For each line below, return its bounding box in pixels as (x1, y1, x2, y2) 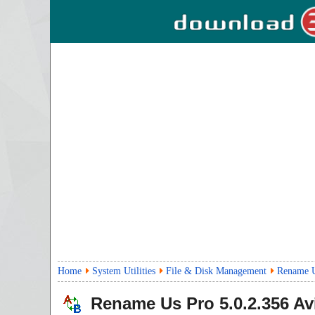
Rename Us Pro (91, 294, 214, 313)
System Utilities (92, 266, 155, 276)
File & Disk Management (166, 266, 266, 276)
